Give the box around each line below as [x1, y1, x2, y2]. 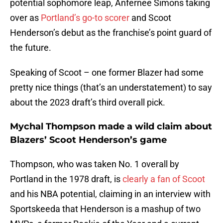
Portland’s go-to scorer [41, 12, 129, 23]
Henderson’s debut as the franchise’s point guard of [10, 27, 212, 38]
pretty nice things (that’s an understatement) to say [10, 82, 212, 93]
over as [10, 12, 41, 23]
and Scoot [129, 12, 171, 23]
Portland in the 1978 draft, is [10, 174, 122, 185]
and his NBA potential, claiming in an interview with [10, 189, 211, 200]
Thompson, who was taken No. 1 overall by [10, 159, 179, 170]
